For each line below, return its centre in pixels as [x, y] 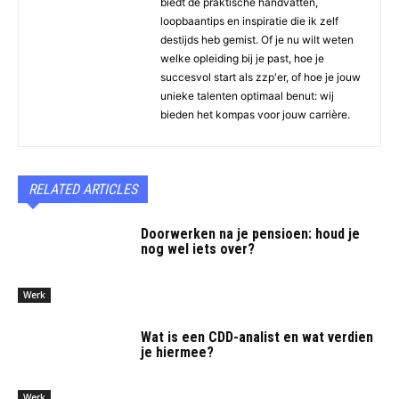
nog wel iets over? [198, 249]
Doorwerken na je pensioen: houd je [251, 234]
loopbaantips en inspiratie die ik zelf [249, 21]
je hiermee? [178, 352]
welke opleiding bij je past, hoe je [242, 59]
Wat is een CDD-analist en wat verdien [257, 337]
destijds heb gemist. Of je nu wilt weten [257, 40]
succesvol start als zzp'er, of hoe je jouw [261, 77]
